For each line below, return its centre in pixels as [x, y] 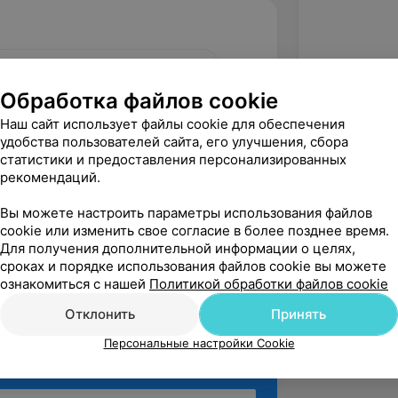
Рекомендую [105, 183]
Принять [298, 314]
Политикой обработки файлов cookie [269, 284]
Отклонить [99, 314]
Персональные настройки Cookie [199, 343]
